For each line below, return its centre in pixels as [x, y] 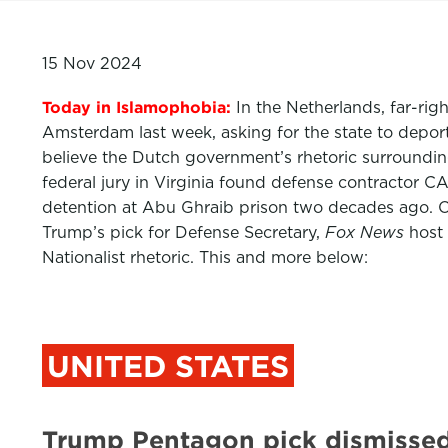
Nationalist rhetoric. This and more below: [205, 257]
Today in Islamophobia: [136, 107]
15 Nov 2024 [92, 63]
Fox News [364, 232]
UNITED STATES [168, 366]
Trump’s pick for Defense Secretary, [183, 232]
